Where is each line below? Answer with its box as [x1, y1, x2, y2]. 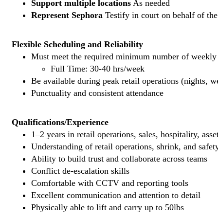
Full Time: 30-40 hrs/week [51, 64, 145, 73]
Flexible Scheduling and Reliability [12, 39, 143, 49]
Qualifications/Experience [12, 117, 109, 127]
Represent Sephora [31, 10, 103, 20]
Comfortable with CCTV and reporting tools [31, 178, 188, 188]
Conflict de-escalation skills [31, 166, 129, 176]
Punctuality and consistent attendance [31, 88, 163, 98]
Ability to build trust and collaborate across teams [31, 154, 207, 163]
